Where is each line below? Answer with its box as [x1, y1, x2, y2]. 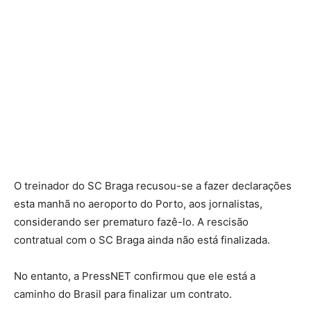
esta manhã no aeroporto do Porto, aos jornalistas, [14, 197, 262, 211]
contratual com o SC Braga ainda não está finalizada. [14, 233, 270, 247]
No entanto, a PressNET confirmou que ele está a [14, 269, 255, 283]
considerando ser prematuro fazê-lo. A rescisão [14, 215, 249, 229]
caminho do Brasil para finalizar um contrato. [14, 287, 232, 301]
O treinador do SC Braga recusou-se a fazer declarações [14, 179, 292, 193]
